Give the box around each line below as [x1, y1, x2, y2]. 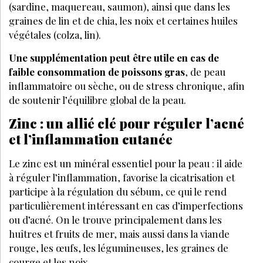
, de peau [185, 65, 225, 78]
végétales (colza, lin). [9, 28, 101, 41]
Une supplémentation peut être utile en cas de [9, 50, 219, 64]
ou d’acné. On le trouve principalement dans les [9, 213, 222, 226]
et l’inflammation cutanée [9, 130, 173, 148]
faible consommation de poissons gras [9, 65, 185, 78]
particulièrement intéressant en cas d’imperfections [9, 198, 243, 212]
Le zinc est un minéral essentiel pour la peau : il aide [9, 156, 242, 170]
